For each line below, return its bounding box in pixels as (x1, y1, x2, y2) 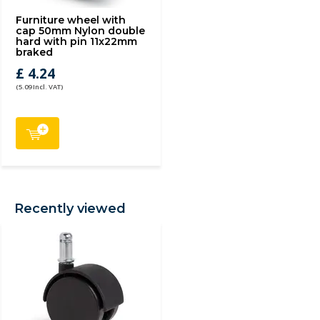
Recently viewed (14, 201, 126, 216)
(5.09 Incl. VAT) (16, 82, 63, 91)
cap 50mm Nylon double (16, 24, 145, 37)
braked (16, 46, 53, 59)
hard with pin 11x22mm (16, 35, 137, 48)
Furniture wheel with (16, 14, 126, 26)
